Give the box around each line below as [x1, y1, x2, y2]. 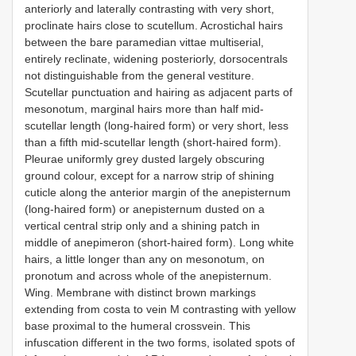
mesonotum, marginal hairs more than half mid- [25, 102, 264, 115]
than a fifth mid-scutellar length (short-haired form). [25, 135, 281, 149]
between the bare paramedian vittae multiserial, [25, 35, 264, 48]
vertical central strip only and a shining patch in [25, 219, 260, 232]
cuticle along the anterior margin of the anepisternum [25, 185, 291, 199]
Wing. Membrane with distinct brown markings [25, 285, 256, 299]
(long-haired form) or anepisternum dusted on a [25, 202, 265, 215]
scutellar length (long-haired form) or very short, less [25, 118, 288, 132]
